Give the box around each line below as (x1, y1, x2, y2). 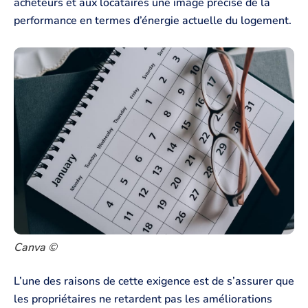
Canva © (14, 239, 57, 255)
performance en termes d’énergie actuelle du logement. (14, 13, 291, 29)
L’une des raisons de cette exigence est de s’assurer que (14, 274, 294, 289)
